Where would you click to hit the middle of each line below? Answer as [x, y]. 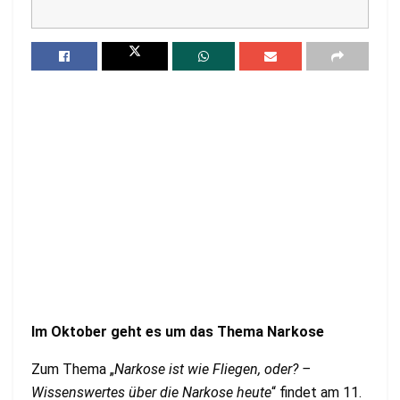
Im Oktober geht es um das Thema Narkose [178, 332]
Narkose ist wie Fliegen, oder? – [212, 370]
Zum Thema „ [73, 370]
